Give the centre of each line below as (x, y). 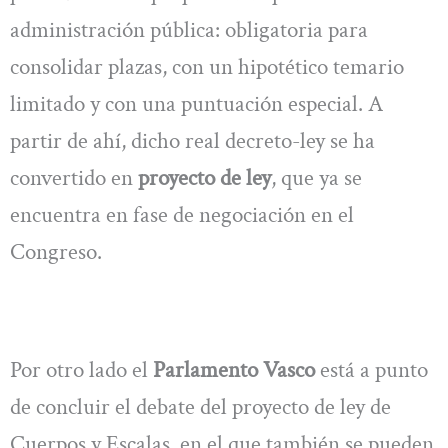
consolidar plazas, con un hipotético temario (207, 66)
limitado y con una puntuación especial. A (196, 103)
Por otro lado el (79, 369)
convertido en (74, 177)
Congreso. (56, 251)
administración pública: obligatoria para (189, 29)
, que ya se (316, 177)
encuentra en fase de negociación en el (182, 214)
